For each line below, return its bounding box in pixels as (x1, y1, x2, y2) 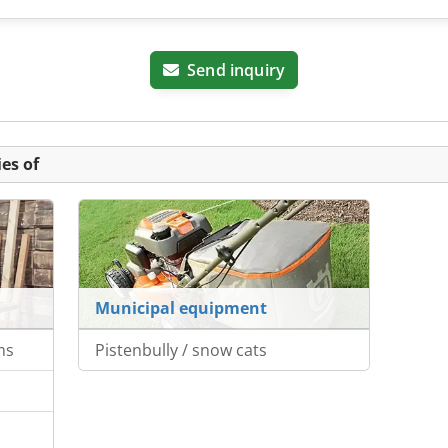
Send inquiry (187, 59, 286, 82)
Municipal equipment (94, 297, 267, 320)
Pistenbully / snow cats (94, 339, 267, 362)
